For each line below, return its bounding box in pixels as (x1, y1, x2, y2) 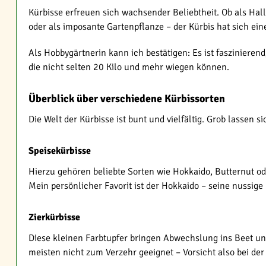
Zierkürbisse (28, 211, 80, 223)
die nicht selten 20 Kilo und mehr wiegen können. (28, 61, 229, 73)
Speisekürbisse (28, 145, 91, 157)
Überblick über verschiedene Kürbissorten (28, 92, 225, 105)
